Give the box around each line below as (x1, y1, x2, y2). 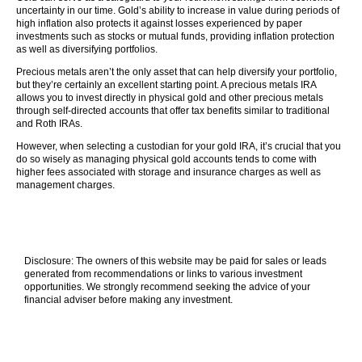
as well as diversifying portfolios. (16, 44, 158, 55)
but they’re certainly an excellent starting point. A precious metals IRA (16, 79, 316, 90)
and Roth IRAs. (16, 118, 82, 129)
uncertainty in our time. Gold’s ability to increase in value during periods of (16, 5, 339, 16)
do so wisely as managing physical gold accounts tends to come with (16, 154, 317, 165)
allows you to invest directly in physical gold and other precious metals (16, 92, 323, 103)
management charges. (16, 179, 115, 191)
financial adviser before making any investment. (24, 294, 233, 305)
